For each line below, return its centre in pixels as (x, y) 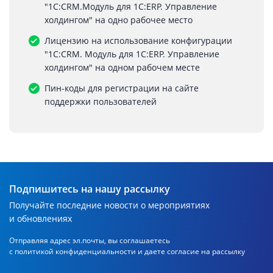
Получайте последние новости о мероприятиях (109, 205)
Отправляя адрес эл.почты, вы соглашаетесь (90, 240)
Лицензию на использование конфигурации (138, 41)
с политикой (31, 251)
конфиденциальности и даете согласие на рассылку (149, 251)
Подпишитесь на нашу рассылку (90, 189)
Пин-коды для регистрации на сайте (122, 88)
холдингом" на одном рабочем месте (122, 67)
